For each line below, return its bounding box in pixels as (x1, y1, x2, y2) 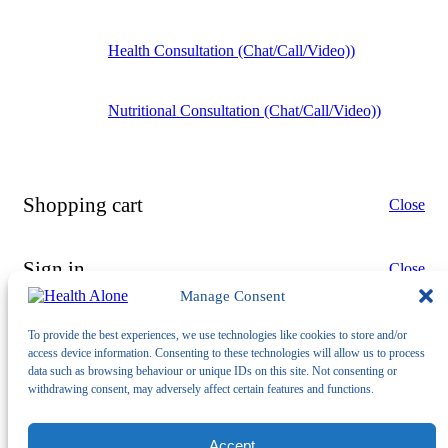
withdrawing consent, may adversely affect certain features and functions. (28, 382, 374, 396)
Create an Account (165, 424, 283, 442)
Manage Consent (179, 287, 285, 304)
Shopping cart (23, 192, 143, 216)
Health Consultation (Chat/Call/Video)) (108, 41, 355, 59)
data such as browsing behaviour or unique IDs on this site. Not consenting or (28, 364, 397, 378)
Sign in (23, 256, 85, 280)
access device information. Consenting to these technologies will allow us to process (28, 346, 425, 360)
